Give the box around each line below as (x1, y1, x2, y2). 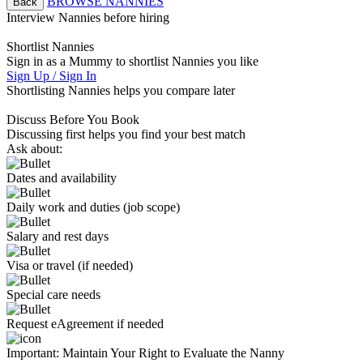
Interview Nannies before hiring (6, 11, 169, 24)
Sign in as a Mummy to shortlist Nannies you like (6, 54, 258, 68)
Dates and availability (6, 171, 117, 185)
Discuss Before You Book (6, 113, 139, 126)
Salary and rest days (6, 229, 109, 243)
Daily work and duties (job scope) (6, 200, 180, 214)
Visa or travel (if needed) (6, 258, 133, 272)
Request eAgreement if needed (6, 317, 164, 331)
